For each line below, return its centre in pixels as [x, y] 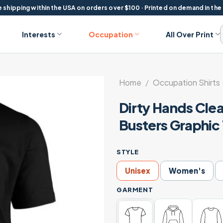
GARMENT [135, 189]
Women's [187, 171]
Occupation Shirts [186, 82]
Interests [39, 34]
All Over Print [190, 34]
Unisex [138, 171]
